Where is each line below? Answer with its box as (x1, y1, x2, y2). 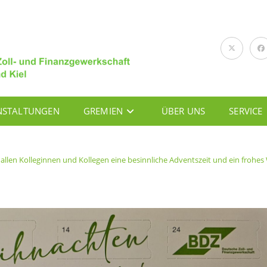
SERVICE (229, 104, 263, 117)
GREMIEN (83, 104, 123, 117)
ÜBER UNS (161, 104, 206, 117)
